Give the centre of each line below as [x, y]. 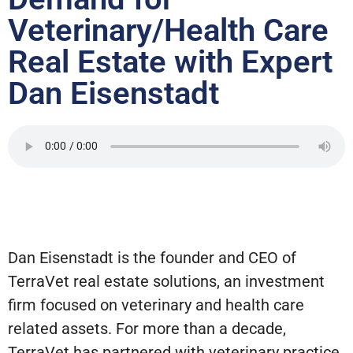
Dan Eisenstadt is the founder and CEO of [152, 257]
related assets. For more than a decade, [147, 328]
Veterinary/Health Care [168, 30]
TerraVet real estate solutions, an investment [166, 281]
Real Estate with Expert [170, 61]
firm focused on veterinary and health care [156, 305]
